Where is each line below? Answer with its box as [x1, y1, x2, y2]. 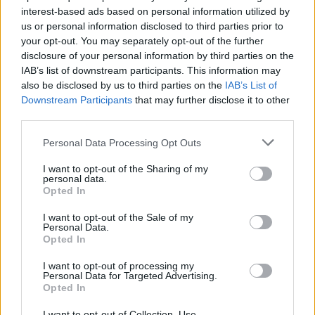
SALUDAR [87, 159, 149, 174]
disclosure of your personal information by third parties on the [21, 50, 294, 61]
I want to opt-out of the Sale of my [43, 212, 193, 223]
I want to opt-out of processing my [43, 260, 194, 271]
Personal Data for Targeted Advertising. [43, 270, 217, 281]
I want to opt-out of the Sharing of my [43, 163, 208, 174]
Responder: [18, 159, 87, 174]
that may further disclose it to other [132, 94, 290, 105]
